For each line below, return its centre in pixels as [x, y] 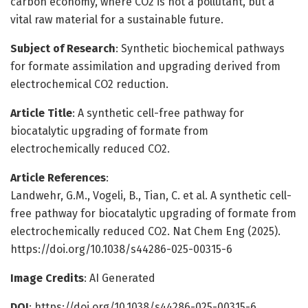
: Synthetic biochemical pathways [200, 48]
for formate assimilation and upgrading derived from [145, 66]
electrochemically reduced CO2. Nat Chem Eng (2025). [145, 231]
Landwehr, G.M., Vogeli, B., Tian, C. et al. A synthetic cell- [151, 195]
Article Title [41, 113]
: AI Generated [120, 278]
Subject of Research [63, 48]
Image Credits [47, 278]
